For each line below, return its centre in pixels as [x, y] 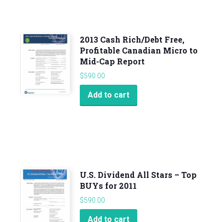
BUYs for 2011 [108, 185]
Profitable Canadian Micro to [139, 50]
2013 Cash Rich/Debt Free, [132, 39]
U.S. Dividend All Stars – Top [138, 174]
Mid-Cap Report [112, 61]
